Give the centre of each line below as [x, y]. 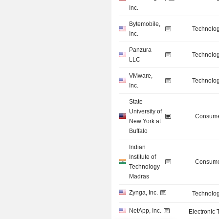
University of [146, 112]
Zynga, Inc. [144, 193]
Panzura [141, 50]
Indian [138, 147]
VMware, [141, 76]
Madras [139, 177]
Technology [145, 167]
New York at [145, 121]
